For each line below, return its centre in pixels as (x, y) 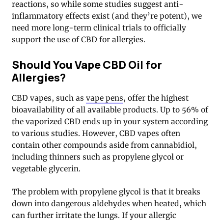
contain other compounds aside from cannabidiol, (104, 145)
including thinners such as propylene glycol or (98, 157)
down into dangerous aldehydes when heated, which (109, 204)
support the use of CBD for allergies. (79, 39)
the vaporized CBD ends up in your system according (110, 122)
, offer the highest (156, 98)
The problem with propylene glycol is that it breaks (106, 192)
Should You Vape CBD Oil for (87, 65)
